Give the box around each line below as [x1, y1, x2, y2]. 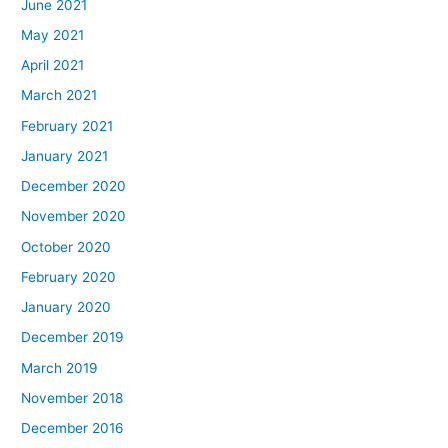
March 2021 [21, 87, 98, 104]
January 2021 [21, 147, 109, 164]
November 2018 [21, 389, 124, 406]
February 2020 [21, 268, 117, 285]
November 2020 [21, 208, 127, 225]
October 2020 [21, 238, 112, 255]
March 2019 [21, 359, 99, 376]
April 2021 [21, 57, 85, 74]
